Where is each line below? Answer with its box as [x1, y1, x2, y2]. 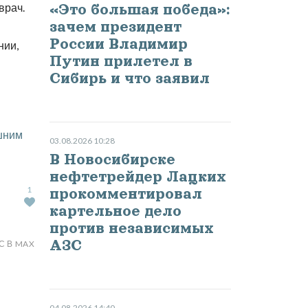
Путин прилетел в [49, 53, 192, 70]
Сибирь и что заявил [49, 70, 210, 87]
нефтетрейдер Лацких [49, 168, 226, 186]
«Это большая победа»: [49, 1, 230, 19]
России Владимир [49, 36, 188, 53]
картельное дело [49, 203, 181, 220]
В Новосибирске [49, 151, 175, 168]
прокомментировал [49, 186, 202, 203]
